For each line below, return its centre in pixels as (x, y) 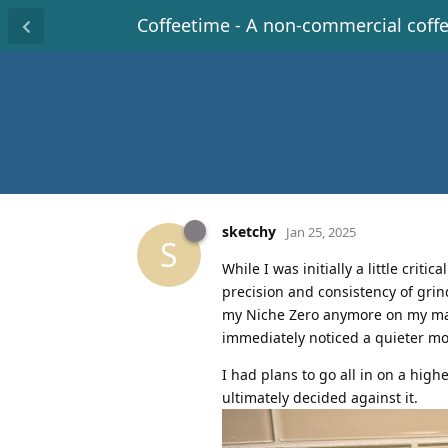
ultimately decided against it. (320, 397)
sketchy (249, 231)
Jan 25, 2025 (321, 231)
